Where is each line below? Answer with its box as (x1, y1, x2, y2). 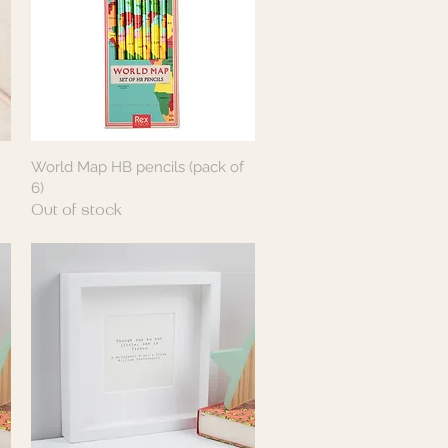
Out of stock (30, 202, 122, 219)
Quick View (106, 158, 179, 173)
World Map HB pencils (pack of (30, 157, 244, 176)
